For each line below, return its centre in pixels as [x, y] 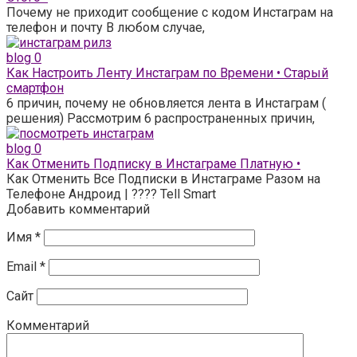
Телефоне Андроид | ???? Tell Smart [111, 194]
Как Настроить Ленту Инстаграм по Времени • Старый [167, 73]
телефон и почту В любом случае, [106, 27]
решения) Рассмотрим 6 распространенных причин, [161, 118]
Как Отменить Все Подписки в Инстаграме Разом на [163, 178]
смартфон [35, 88]
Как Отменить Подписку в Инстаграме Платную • [153, 163]
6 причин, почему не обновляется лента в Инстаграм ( [166, 103]
